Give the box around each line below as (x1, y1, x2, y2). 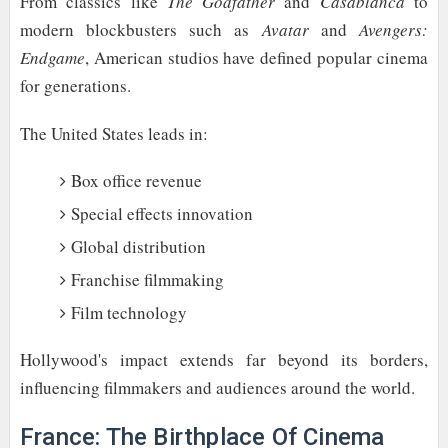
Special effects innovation (70, 201, 253, 225)
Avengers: (359, 18, 429, 42)
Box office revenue (70, 168, 202, 192)
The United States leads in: (19, 121, 208, 145)
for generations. (19, 74, 131, 98)
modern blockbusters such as (19, 18, 262, 42)
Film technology (70, 300, 187, 324)
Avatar (261, 18, 309, 42)
